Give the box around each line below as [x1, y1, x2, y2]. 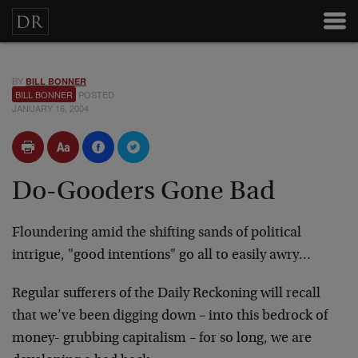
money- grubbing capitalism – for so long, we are [12, 332, 312, 346]
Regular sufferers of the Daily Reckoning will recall [12, 287, 320, 301]
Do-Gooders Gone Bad [12, 179, 275, 206]
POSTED [76, 88, 114, 101]
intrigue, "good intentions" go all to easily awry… [12, 249, 311, 263]
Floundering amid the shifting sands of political [12, 226, 301, 241]
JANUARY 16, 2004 [12, 101, 89, 114]
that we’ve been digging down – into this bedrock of [12, 309, 328, 324]
